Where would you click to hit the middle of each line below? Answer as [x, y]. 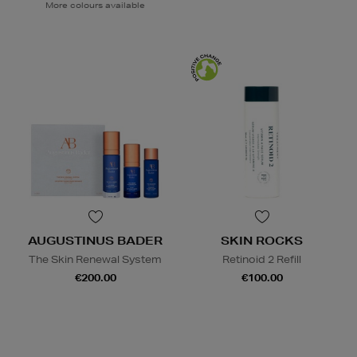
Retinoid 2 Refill [262, 260]
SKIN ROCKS [262, 241]
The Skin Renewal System [95, 260]
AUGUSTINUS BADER [95, 241]
